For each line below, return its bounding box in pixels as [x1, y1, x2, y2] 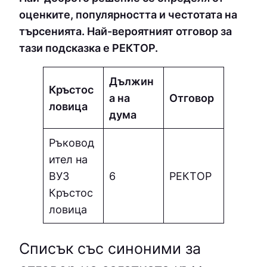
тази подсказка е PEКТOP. [19, 41, 158, 54]
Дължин [109, 74, 154, 88]
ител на [49, 153, 88, 166]
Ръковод [49, 136, 95, 150]
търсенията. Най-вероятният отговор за [19, 24, 232, 38]
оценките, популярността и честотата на [19, 7, 237, 21]
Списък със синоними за [19, 240, 201, 258]
